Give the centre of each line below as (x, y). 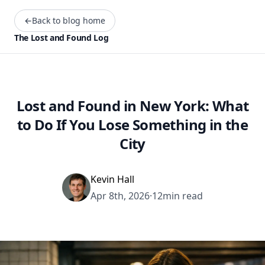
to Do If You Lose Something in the (132, 125)
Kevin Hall (112, 179)
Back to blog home (69, 20)
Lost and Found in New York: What (132, 106)
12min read (177, 196)
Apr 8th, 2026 (120, 196)
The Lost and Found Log (62, 38)
